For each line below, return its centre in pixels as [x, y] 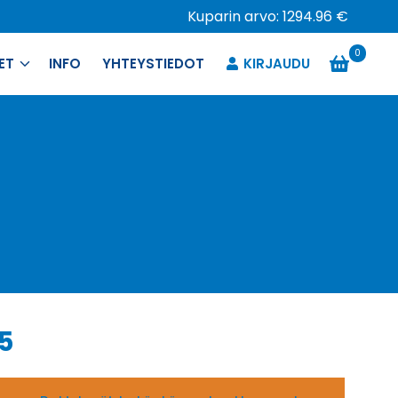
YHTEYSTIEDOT [154, 64]
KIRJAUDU [276, 64]
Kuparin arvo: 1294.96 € [268, 16]
